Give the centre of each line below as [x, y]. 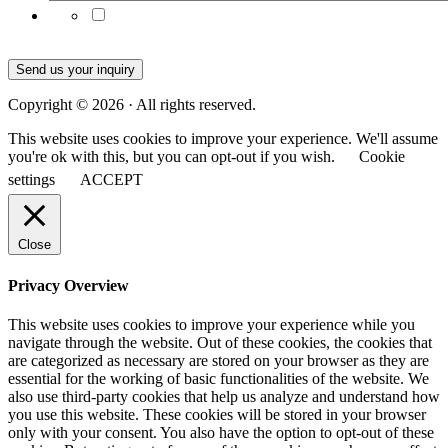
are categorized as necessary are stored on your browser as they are [218, 360]
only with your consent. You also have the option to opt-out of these [221, 432]
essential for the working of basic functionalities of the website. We [218, 378]
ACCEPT [111, 180]
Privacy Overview [68, 285]
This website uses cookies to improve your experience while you [211, 324]
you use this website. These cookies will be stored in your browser [217, 414]
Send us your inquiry [75, 70]
